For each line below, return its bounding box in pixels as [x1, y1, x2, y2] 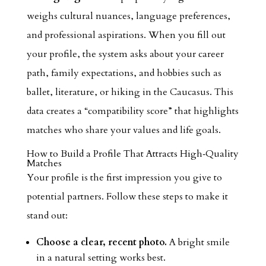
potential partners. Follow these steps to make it [26, 190, 228, 203]
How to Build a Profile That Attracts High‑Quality [26, 147, 239, 160]
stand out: [26, 209, 68, 222]
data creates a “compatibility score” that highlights [26, 104, 239, 118]
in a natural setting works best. [36, 251, 166, 264]
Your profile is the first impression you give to [26, 171, 222, 184]
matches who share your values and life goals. [26, 123, 221, 137]
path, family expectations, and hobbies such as [26, 66, 221, 80]
